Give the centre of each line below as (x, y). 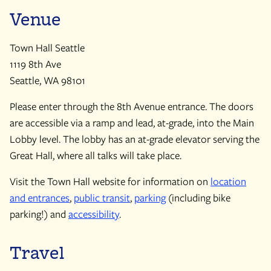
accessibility (94, 214)
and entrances (40, 198)
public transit (102, 198)
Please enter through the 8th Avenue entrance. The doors (132, 106)
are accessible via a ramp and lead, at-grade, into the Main (132, 122)
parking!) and (39, 214)
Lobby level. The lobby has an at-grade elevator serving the (135, 139)
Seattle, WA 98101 (47, 80)
